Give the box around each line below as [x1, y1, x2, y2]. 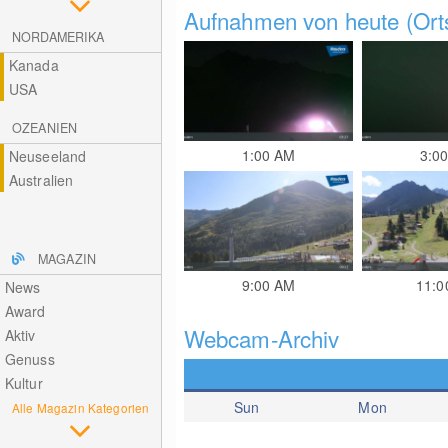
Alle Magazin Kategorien [12, 399, 150, 416]
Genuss [4, 349, 55, 369]
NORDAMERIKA [12, 28, 105, 46]
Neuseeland [8, 146, 87, 166]
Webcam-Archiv [183, 322, 340, 354]
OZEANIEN [12, 119, 78, 137]
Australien [8, 170, 74, 190]
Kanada [8, 55, 59, 75]
